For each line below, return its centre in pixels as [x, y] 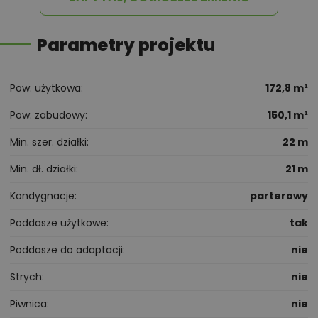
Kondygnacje [42, 196]
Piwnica [28, 304]
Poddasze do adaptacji [66, 250]
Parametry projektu [126, 45]
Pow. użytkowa [45, 88]
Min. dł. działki [43, 169]
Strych [26, 277]
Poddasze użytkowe [58, 223]
